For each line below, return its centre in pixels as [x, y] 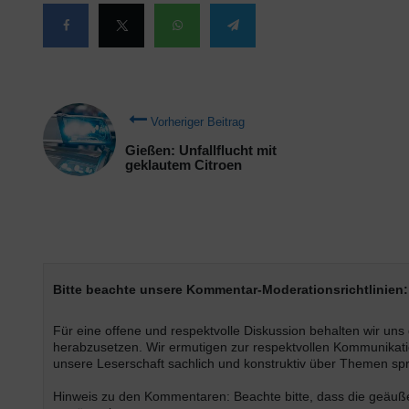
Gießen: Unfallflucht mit [201, 150]
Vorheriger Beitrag [198, 122]
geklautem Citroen [184, 165]
